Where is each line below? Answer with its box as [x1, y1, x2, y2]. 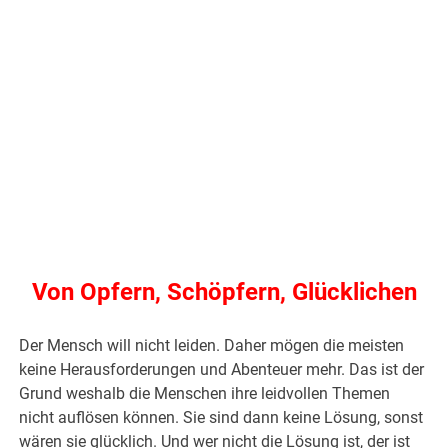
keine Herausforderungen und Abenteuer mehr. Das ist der [19, 359, 425, 379]
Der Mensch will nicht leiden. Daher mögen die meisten [19, 335, 405, 355]
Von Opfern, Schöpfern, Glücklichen [31, 277, 417, 306]
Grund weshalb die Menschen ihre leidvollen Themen [19, 383, 391, 403]
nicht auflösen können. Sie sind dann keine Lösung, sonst [19, 407, 424, 427]
